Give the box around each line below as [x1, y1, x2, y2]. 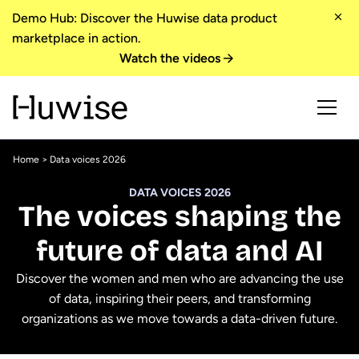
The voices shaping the [18, 200, 341, 234]
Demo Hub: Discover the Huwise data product [12, 10, 277, 26]
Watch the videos [119, 50, 220, 66]
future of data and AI [35, 234, 324, 268]
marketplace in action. [12, 30, 141, 46]
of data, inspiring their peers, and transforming [48, 291, 311, 306]
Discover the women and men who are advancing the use [15, 271, 344, 286]
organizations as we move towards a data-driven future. [22, 311, 337, 326]
